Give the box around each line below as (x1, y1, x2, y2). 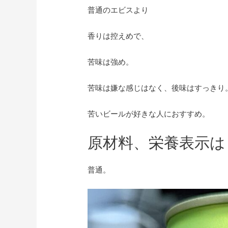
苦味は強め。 (88, 56, 134, 67)
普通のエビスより (88, 5, 149, 15)
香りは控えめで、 (88, 31, 149, 41)
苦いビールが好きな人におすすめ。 (88, 108, 210, 119)
